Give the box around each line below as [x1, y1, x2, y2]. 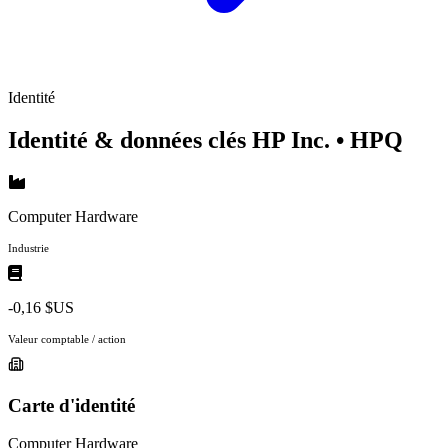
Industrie [8, 241, 49, 254]
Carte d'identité [8, 394, 135, 416]
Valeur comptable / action [8, 332, 126, 345]
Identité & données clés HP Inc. [8, 126, 336, 153]
